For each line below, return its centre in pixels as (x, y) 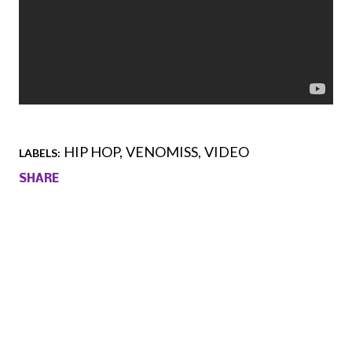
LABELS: (40, 153)
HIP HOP (92, 152)
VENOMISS (162, 152)
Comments (55, 225)
